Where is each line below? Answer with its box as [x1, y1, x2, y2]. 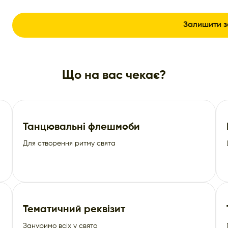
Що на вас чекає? [62, 69, 166, 81]
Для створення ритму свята [23, 139, 116, 147]
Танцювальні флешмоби [23, 122, 140, 132]
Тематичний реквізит [23, 204, 125, 215]
